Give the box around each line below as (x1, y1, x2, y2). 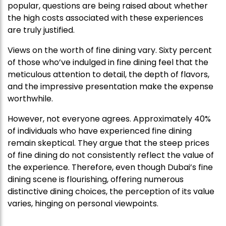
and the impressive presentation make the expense (8, 81, 213, 93)
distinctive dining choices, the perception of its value (8, 186, 214, 198)
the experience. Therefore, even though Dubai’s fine (8, 161, 213, 174)
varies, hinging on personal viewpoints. (8, 198, 158, 210)
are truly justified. (8, 24, 75, 36)
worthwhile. (8, 93, 53, 105)
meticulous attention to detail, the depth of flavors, (8, 69, 209, 81)
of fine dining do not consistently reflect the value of (8, 149, 214, 161)
